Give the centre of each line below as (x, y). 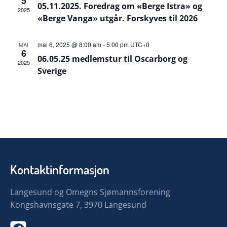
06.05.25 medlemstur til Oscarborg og (112, 59)
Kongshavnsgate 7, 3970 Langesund (78, 205)
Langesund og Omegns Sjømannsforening (90, 192)
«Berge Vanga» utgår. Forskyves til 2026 (117, 18)
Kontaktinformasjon (60, 169)
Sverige (52, 71)
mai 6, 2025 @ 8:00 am (69, 44)
